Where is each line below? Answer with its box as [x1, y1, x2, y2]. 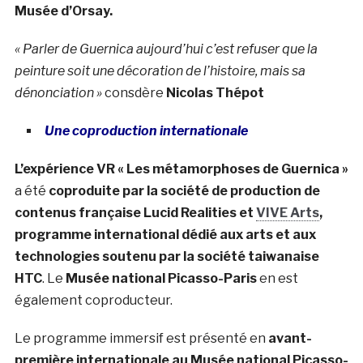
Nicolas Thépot [165, 85, 264, 101]
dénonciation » [14, 85, 102, 101]
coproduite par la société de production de [48, 183, 320, 199]
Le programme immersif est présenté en [14, 331, 268, 347]
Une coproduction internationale [44, 123, 248, 139]
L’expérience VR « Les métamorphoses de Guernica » [14, 161, 348, 177]
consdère [101, 85, 166, 101]
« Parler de [14, 41, 79, 58]
